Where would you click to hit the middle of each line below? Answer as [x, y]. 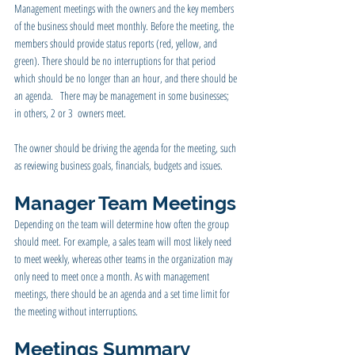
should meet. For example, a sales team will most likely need [124, 241]
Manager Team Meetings [125, 203]
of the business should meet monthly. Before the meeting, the [125, 25]
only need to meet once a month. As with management [113, 276]
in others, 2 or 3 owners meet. [70, 113]
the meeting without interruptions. [76, 311]
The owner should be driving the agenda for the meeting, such [126, 147]
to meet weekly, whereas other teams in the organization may [124, 258]
